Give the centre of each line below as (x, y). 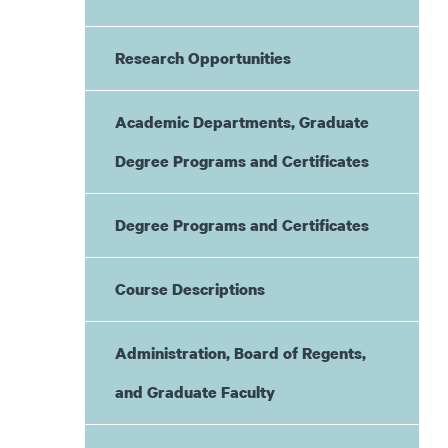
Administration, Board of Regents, (240, 353)
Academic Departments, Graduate (241, 122)
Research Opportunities (202, 58)
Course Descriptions (189, 289)
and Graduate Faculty (194, 392)
